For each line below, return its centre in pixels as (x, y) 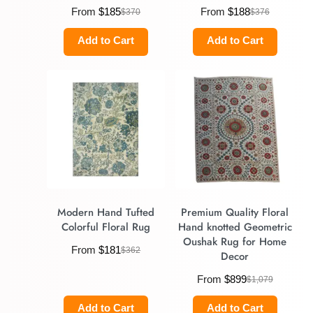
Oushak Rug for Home (235, 241)
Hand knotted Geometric (235, 227)
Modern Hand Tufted (106, 212)
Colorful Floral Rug (106, 227)
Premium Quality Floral (235, 212)
